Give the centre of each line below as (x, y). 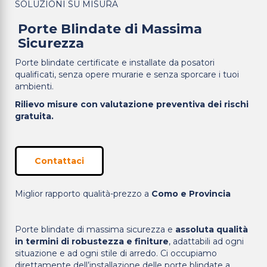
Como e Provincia (191, 194)
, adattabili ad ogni (206, 241)
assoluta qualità (212, 229)
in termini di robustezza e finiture (92, 241)
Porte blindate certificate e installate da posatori (115, 63)
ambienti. (34, 86)
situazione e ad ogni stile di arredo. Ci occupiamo (116, 253)
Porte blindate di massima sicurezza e (95, 229)
